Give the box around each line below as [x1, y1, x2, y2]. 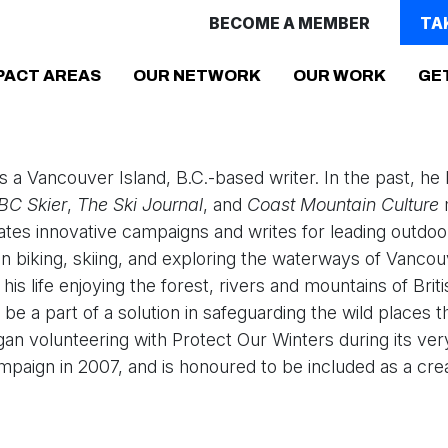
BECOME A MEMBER [209, 12, 371, 33]
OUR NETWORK [133, 67, 261, 84]
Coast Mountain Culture [247, 194, 439, 215]
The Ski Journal [77, 194, 203, 215]
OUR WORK [293, 67, 386, 84]
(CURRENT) [260, 66, 356, 83]
